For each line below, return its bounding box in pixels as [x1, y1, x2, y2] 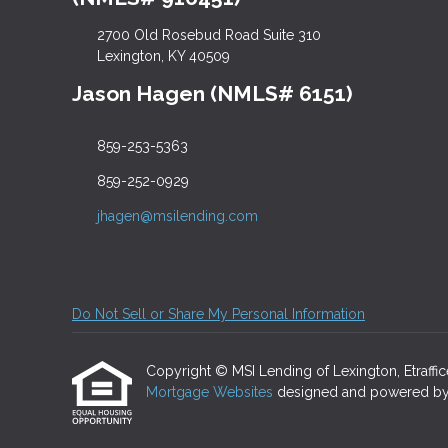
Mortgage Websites [146, 384, 277, 401]
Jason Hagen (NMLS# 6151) [72, 80, 353, 106]
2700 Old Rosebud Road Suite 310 [96, 26, 321, 43]
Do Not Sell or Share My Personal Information [72, 306, 365, 323]
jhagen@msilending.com [96, 208, 258, 225]
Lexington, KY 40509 [96, 47, 230, 64]
